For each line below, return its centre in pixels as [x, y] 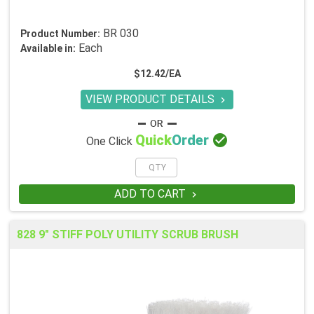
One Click [110, 142]
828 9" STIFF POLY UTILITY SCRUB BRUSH [128, 235]
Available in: [48, 49]
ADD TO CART [151, 194]
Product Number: [60, 34]
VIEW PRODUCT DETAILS [151, 100]
